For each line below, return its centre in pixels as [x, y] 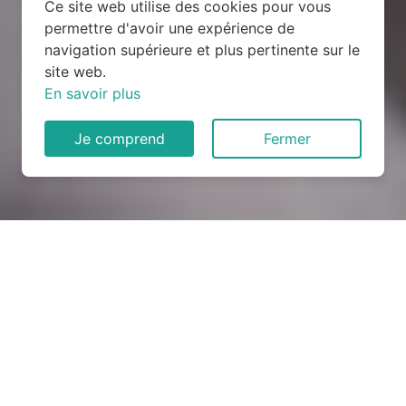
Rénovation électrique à [203, 294]
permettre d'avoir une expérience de [169, 28]
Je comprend [119, 139]
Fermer [287, 139]
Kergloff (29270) [203, 324]
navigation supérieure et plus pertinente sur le [202, 50]
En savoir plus [92, 93]
